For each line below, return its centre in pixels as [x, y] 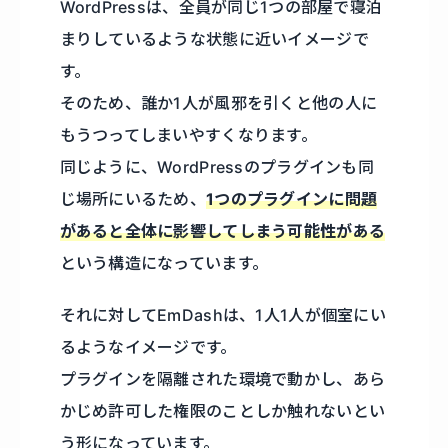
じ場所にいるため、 [133, 198]
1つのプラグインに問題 [292, 198]
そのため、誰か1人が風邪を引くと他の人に [218, 102]
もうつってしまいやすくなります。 [188, 134]
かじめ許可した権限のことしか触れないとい [222, 410]
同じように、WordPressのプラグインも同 [217, 166]
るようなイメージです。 [148, 346]
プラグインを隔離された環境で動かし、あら [222, 378]
